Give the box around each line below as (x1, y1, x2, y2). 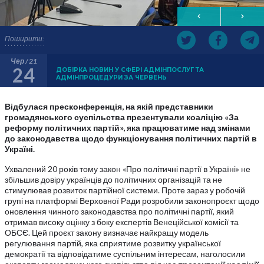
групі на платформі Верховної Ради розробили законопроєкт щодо (5, 196, 259, 206)
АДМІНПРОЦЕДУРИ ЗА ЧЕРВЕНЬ (56, 74, 167, 81)
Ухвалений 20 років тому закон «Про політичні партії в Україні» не (5, 164, 250, 174)
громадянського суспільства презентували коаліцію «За (5, 112, 239, 122)
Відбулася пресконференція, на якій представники (5, 101, 213, 111)
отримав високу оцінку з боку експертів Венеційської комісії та (5, 217, 239, 227)
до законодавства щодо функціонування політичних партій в (5, 133, 257, 143)
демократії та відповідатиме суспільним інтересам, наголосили (5, 249, 245, 259)
